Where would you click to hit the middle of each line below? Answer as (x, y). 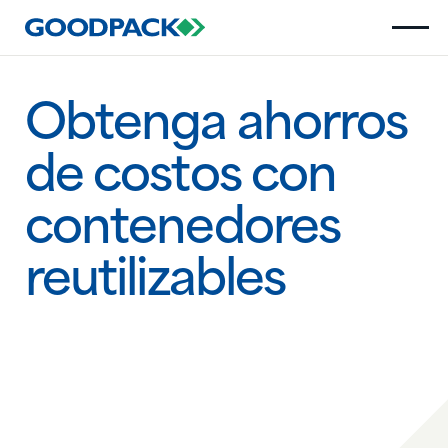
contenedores (182, 231)
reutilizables (155, 283)
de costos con (181, 179)
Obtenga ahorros (216, 127)
